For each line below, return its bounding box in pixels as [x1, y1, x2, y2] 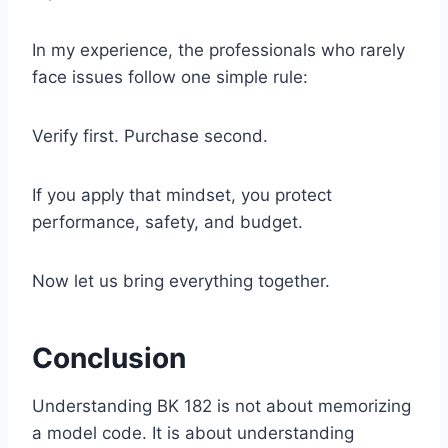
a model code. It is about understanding [32, 423, 354, 444]
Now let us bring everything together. [32, 271, 330, 292]
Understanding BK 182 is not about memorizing [32, 396, 411, 417]
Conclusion [32, 341, 186, 376]
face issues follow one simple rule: [32, 67, 308, 88]
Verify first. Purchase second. [32, 126, 268, 147]
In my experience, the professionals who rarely [32, 40, 405, 61]
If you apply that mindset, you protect [32, 185, 332, 206]
